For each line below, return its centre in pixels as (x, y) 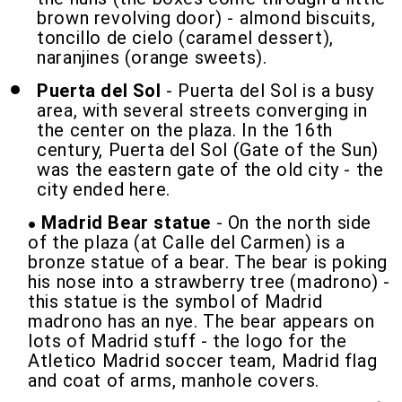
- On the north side (292, 223)
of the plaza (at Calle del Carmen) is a (187, 242)
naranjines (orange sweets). (152, 57)
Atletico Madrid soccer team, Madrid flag (203, 361)
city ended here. (104, 189)
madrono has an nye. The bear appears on (201, 321)
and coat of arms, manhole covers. (174, 380)
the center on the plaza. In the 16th (185, 130)
